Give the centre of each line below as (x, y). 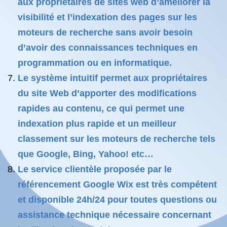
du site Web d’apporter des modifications (107, 93)
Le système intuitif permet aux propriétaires (112, 78)
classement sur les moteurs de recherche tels (117, 139)
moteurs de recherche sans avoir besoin (105, 32)
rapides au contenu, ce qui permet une (101, 108)
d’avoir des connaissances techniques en (108, 48)
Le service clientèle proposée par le (95, 169)
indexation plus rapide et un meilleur (97, 124)
